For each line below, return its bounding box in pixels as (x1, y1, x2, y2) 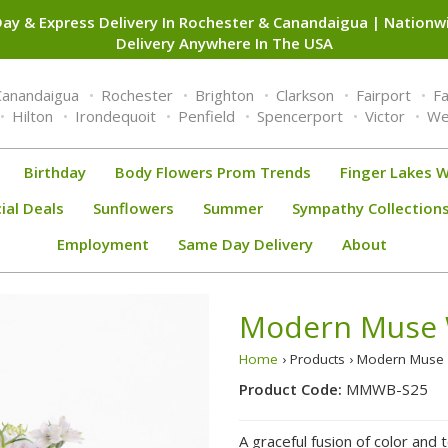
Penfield (177, 106, 235, 126)
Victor (364, 106, 405, 126)
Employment (56, 233, 149, 254)
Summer (202, 197, 263, 218)
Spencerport (256, 106, 343, 126)
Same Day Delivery (177, 233, 313, 254)
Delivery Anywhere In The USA (115, 33, 333, 53)
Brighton (194, 85, 254, 105)
